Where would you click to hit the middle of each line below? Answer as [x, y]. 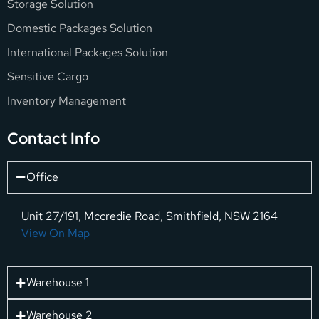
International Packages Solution [88, 52]
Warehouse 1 [58, 283]
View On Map [56, 233]
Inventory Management [67, 100]
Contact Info [53, 138]
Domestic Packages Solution [80, 28]
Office [42, 177]
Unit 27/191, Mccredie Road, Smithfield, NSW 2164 [150, 216]
